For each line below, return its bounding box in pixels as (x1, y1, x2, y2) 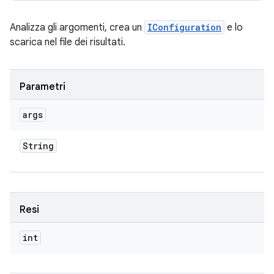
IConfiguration (147, 21, 221, 33)
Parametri (20, 81, 65, 93)
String (23, 140, 54, 152)
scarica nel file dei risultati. (10, 36, 125, 48)
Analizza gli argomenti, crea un (10, 21, 144, 34)
